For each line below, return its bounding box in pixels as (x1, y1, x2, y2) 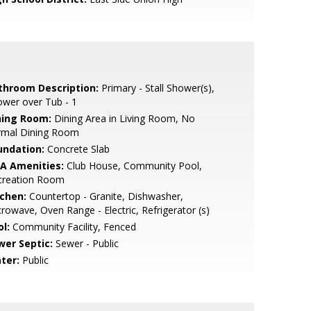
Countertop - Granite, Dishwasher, (26, 190, 183, 203)
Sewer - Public (52, 237, 119, 250)
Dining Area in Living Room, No (51, 112, 195, 125)
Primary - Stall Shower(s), (98, 81, 215, 94)
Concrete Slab (44, 142, 110, 155)
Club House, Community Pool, (63, 159, 202, 172)
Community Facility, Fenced (9, 220, 136, 233)
